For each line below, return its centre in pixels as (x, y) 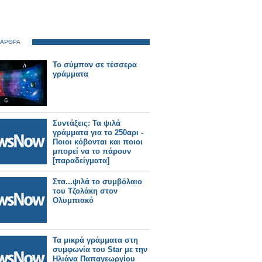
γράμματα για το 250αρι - (98, 132)
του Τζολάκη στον (85, 191)
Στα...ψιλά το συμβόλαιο (97, 182)
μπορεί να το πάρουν (92, 151)
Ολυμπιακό (73, 200)
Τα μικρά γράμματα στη (95, 240)
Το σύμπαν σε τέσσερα (95, 65)
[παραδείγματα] (81, 161)
